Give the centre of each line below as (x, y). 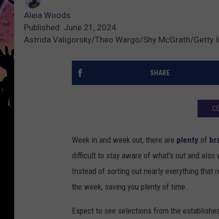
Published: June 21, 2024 (70, 28)
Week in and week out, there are (124, 140)
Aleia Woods (47, 15)
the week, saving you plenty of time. (130, 187)
